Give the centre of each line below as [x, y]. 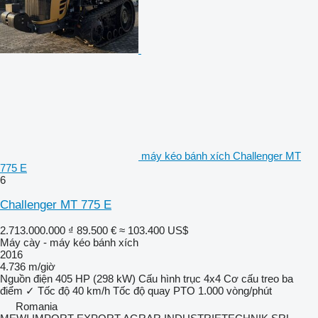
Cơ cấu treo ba [258, 278]
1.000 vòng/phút [235, 290]
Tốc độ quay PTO [154, 290]
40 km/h [91, 290]
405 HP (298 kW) [95, 278]
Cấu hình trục [170, 278]
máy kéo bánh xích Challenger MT [221, 155]
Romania [37, 306]
